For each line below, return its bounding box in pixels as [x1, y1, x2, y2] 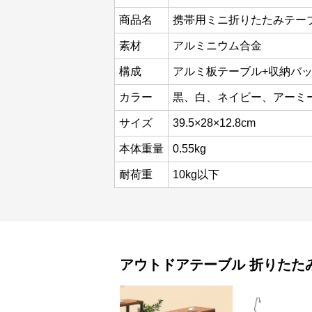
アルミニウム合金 [173, 40, 262, 52]
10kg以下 [173, 169, 219, 180]
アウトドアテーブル [120, 257, 245, 272]
